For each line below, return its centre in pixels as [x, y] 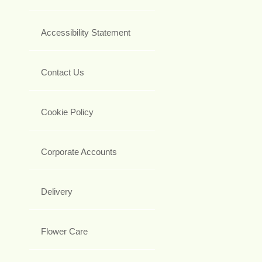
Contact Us [63, 72]
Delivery [57, 191]
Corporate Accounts [79, 151]
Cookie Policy [67, 112]
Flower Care [64, 231]
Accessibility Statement [86, 32]
